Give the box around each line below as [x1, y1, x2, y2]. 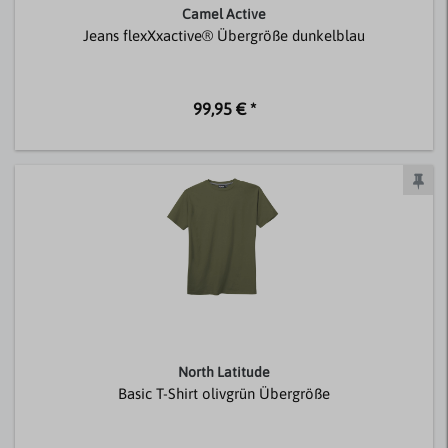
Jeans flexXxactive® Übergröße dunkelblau [83, 27, 365, 45]
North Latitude [178, 363, 270, 380]
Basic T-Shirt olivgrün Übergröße [118, 384, 330, 402]
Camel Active [182, 6, 266, 23]
